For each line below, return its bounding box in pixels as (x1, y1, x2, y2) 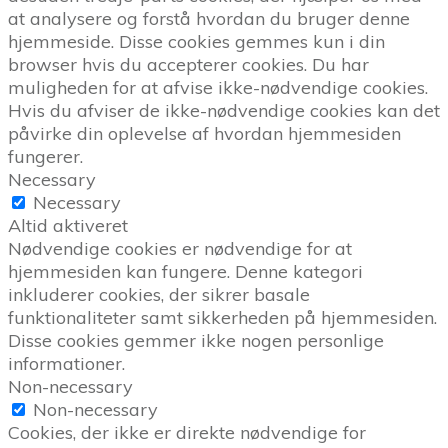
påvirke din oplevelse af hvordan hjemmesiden (8, 122, 401, 146)
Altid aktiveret (8, 214, 128, 238)
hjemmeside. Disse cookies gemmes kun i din (8, 30, 385, 54)
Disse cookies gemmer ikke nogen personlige (8, 329, 384, 353)
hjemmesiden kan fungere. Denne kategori (8, 260, 363, 284)
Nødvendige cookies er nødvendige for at (8, 237, 352, 261)
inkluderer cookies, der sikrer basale (8, 283, 310, 307)
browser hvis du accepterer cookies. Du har (8, 53, 369, 77)
